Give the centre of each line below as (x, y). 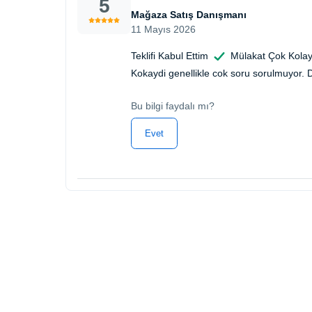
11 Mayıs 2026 (163, 29)
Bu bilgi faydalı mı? (173, 106)
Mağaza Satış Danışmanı (189, 15)
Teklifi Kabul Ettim (170, 55)
